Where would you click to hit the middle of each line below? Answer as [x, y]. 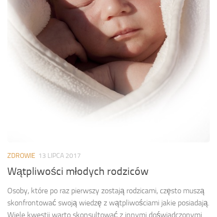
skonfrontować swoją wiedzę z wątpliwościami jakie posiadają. [108, 203]
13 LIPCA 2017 [60, 156]
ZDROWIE [21, 156]
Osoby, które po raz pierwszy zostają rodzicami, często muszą [106, 191]
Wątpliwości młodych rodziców [78, 172]
